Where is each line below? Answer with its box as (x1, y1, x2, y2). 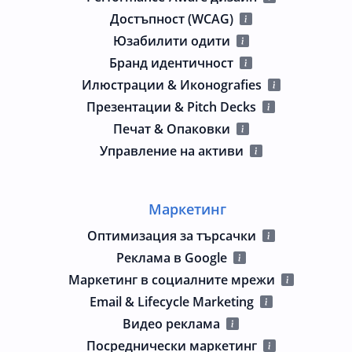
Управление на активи (99, 141, 244, 159)
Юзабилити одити (112, 31, 230, 49)
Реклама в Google (115, 248, 227, 266)
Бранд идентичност (109, 53, 233, 71)
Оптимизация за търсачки (86, 226, 256, 244)
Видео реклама (123, 314, 220, 332)
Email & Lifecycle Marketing (89, 292, 254, 310)
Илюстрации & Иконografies (81, 75, 262, 93)
